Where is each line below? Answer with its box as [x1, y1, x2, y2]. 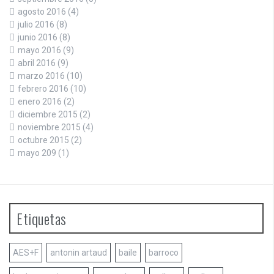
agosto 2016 [18, 7, 66, 17]
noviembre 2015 [18, 122, 81, 133]
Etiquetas [17, 207, 67, 230]
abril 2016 [18, 58, 56, 68]
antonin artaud [50, 248, 107, 258]
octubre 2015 [18, 135, 69, 146]
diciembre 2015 [18, 109, 78, 120]
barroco [149, 248, 179, 258]
